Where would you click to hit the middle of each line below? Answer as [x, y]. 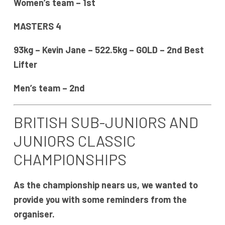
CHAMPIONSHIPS [71, 159]
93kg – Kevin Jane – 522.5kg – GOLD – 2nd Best [108, 50]
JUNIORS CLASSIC [74, 141]
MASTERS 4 [37, 26]
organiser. [34, 214]
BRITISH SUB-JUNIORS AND [106, 122]
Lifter [25, 65]
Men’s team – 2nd [49, 88]
